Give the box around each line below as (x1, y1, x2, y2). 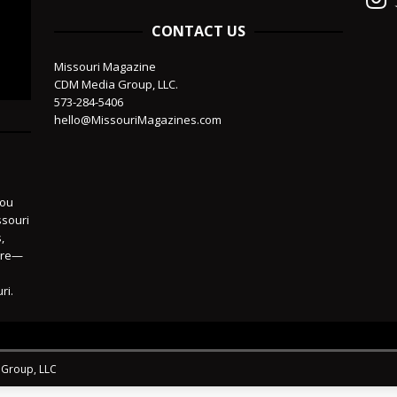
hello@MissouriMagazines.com (53, 112, 222, 128)
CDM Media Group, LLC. (53, 76, 178, 93)
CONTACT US (151, 21, 245, 42)
